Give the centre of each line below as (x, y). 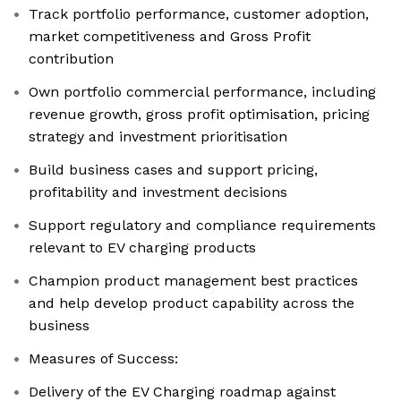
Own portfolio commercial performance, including (202, 92)
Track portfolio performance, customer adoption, (199, 14)
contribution (71, 59)
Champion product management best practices (193, 281)
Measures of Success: (103, 359)
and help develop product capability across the (192, 303)
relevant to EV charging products (142, 248)
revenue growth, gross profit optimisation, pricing (199, 115)
